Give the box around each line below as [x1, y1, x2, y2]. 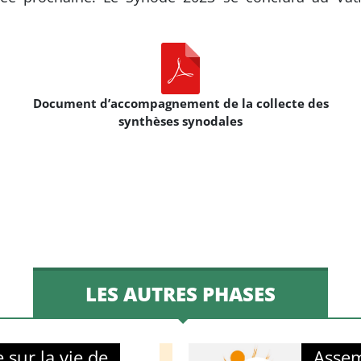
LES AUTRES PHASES [85, 280, 276, 308]
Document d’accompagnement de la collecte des [32, 95, 329, 112]
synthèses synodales [118, 113, 243, 130]
